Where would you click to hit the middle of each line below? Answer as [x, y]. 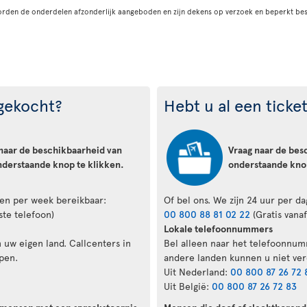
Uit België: [188, 286]
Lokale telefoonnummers [218, 228]
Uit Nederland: [197, 271]
